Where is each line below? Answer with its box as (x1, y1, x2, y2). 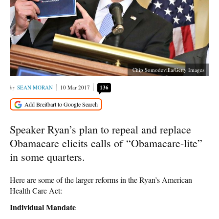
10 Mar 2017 (60, 84, 90, 91)
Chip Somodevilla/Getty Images (132, 66, 204, 73)
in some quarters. (10, 149, 85, 164)
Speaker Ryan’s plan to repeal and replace (10, 122, 191, 136)
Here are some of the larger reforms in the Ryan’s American (10, 174, 192, 185)
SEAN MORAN (17, 84, 53, 91)
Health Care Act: (10, 185, 62, 196)
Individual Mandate (10, 201, 76, 213)
